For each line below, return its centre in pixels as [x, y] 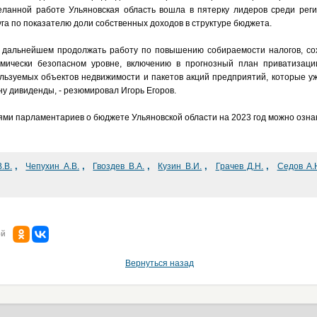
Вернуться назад [160, 263]
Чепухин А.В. [53, 166]
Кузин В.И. [180, 166]
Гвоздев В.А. [119, 166]
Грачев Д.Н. [240, 166]
